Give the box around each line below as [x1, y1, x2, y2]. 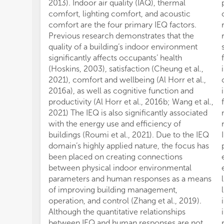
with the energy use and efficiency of [48, 119, 181, 128]
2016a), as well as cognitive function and [48, 86, 193, 95]
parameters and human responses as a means [48, 174, 211, 183]
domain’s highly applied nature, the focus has [48, 141, 209, 150]
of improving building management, [48, 185, 177, 194]
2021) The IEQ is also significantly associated [48, 108, 207, 117]
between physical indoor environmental [48, 163, 191, 172]
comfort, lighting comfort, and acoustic [48, 9, 190, 18]
